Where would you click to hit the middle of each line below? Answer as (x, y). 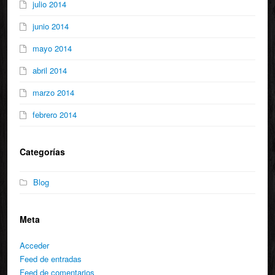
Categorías (42, 152)
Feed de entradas (51, 259)
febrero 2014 (55, 115)
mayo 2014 (52, 48)
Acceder (34, 246)
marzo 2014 (53, 93)
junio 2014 (51, 26)
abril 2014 (50, 71)
